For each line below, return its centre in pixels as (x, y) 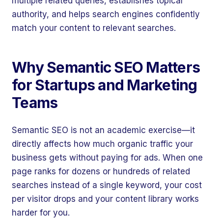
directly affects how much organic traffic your (102, 144)
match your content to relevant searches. (94, 28)
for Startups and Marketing (105, 85)
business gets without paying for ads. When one (107, 158)
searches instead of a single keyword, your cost (107, 185)
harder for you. (41, 213)
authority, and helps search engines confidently (106, 14)
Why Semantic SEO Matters (106, 67)
